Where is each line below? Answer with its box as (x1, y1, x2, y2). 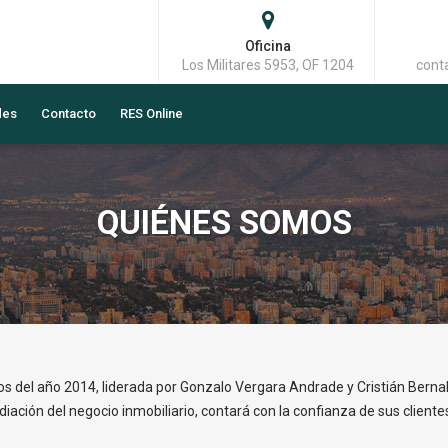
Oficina (245, 38, 291, 54)
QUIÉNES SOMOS (96, 203, 352, 242)
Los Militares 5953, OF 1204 (182, 57, 354, 73)
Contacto (41, 106, 96, 121)
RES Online (120, 106, 183, 121)
